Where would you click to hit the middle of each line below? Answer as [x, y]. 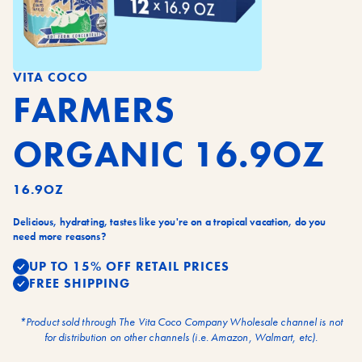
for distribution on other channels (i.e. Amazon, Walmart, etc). [181, 337]
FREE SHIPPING [80, 284]
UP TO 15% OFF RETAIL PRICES [129, 267]
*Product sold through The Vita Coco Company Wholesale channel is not [181, 321]
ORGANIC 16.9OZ [169, 155]
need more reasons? [59, 236]
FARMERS [94, 110]
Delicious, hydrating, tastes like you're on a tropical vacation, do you [170, 221]
